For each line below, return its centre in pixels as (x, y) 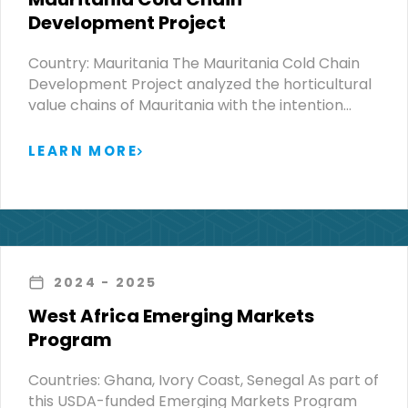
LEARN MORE (83, 150)
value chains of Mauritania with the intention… (190, 105)
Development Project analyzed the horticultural (200, 84)
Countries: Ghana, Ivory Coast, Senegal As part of (204, 380)
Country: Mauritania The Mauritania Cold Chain (194, 63)
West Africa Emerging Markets (171, 316)
